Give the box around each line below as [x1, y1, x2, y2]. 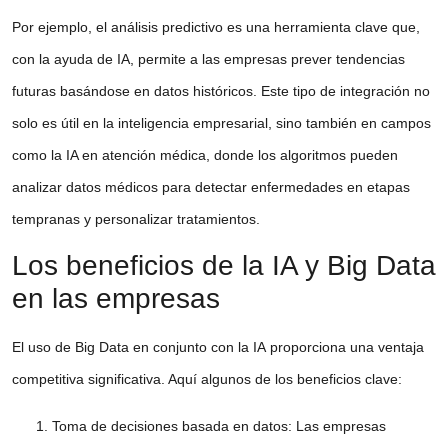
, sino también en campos [268, 114, 431, 131]
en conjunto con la [129, 339, 253, 356]
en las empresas [12, 283, 220, 315]
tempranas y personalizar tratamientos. [12, 210, 260, 227]
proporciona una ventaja [266, 339, 424, 356]
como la [12, 146, 66, 163]
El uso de [12, 339, 75, 356]
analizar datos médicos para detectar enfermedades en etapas [12, 178, 410, 195]
